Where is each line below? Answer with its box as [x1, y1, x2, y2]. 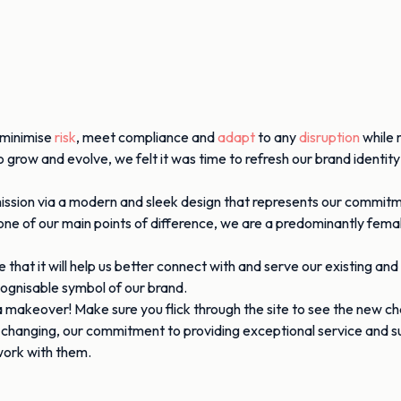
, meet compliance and [76, 128, 218, 146]
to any [255, 128, 299, 146]
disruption [299, 128, 360, 146]
